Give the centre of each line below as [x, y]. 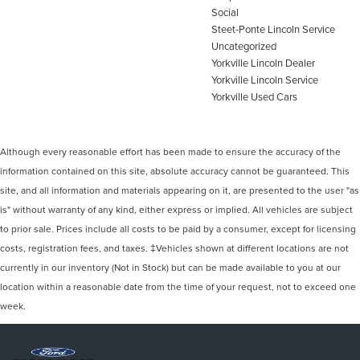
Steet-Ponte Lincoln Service [273, 29]
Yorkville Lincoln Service [265, 80]
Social [225, 12]
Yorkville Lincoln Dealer [263, 63]
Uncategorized [244, 46]
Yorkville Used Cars [254, 97]
